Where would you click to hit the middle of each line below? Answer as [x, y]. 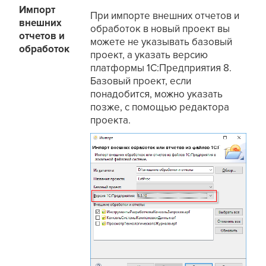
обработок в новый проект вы [160, 29]
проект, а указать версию [149, 55]
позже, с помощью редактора [160, 107]
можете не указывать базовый [161, 42]
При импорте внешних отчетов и [165, 16]
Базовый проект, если [141, 81]
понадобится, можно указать [157, 94]
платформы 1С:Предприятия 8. [161, 68]
